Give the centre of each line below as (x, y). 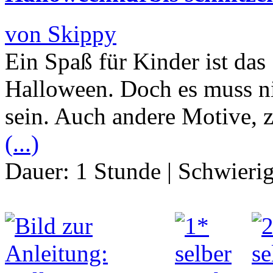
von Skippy (61, 34)
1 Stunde (118, 171)
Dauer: (40, 171)
